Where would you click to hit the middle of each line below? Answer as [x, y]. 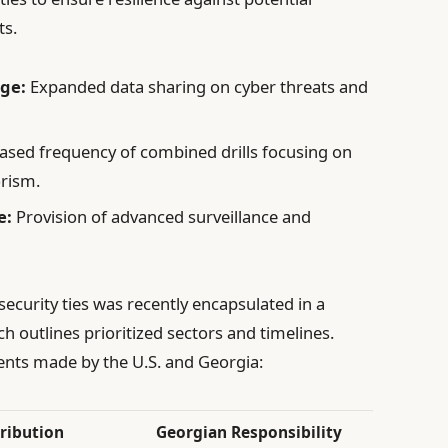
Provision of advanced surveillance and [162, 217]
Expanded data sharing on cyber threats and [197, 86]
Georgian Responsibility [249, 431]
